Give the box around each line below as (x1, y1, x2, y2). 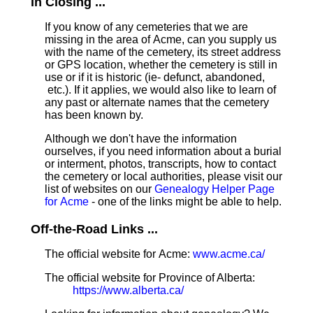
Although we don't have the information (45, 133, 237, 145)
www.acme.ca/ (193, 248, 265, 260)
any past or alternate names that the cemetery (45, 96, 269, 108)
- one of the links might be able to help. (89, 196, 282, 208)
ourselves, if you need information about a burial (45, 145, 282, 157)
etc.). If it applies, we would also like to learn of (45, 84, 276, 96)
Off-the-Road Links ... (31, 222, 158, 236)
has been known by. (45, 109, 143, 121)
